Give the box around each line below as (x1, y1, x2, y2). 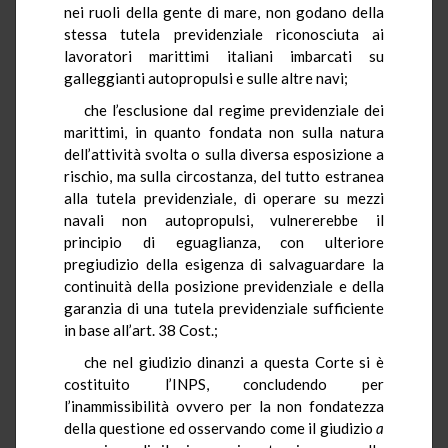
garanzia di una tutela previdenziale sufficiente (64, 298, 384, 317)
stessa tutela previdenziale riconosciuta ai (64, 24, 384, 43)
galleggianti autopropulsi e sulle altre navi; (64, 68, 348, 87)
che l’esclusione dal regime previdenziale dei (84, 100, 384, 119)
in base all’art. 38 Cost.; (64, 320, 218, 339)
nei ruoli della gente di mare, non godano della (64, 2, 384, 21)
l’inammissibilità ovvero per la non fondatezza (64, 396, 384, 415)
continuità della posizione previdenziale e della (64, 276, 384, 295)
